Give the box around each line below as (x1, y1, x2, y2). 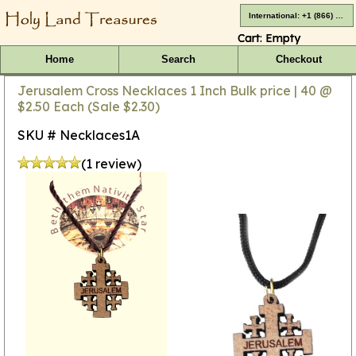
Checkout (275, 53, 322, 65)
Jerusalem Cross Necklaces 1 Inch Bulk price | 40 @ (17, 82, 332, 99)
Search (161, 53, 195, 65)
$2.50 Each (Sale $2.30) (17, 98, 160, 114)
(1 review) (81, 155, 141, 172)
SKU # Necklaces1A (17, 126, 140, 143)
